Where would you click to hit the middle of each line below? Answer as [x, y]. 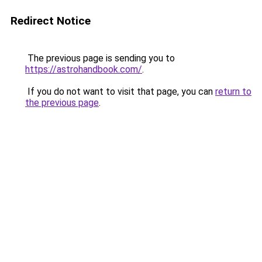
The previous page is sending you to [100, 58]
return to [233, 92]
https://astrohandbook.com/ [84, 69]
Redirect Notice [51, 21]
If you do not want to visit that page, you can [120, 92]
